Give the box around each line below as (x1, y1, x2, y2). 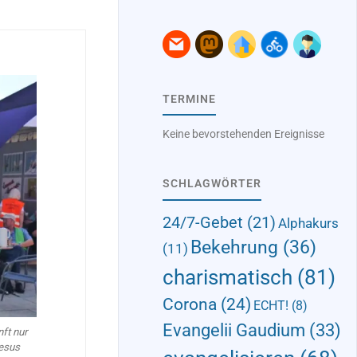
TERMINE (162, 92, 216, 106)
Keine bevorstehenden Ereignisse (162, 127, 324, 142)
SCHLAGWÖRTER (162, 176, 261, 190)
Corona (162, 295, 217, 315)
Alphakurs (277, 215, 339, 232)
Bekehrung (190, 237, 278, 259)
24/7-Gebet (162, 213, 243, 233)
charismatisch (162, 265, 292, 290)
